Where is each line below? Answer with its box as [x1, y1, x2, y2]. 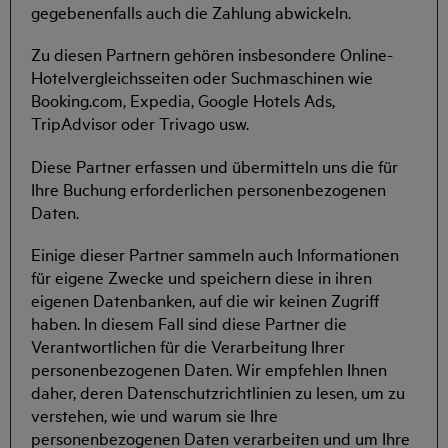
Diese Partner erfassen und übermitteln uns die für [31, 153, 398, 177]
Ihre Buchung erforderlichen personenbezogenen [31, 176, 386, 200]
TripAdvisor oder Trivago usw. [31, 111, 249, 135]
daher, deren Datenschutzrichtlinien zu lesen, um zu [31, 379, 405, 403]
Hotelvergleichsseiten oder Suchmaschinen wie [31, 65, 373, 89]
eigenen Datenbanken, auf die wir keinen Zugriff [31, 287, 379, 311]
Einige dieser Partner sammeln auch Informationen [31, 241, 399, 265]
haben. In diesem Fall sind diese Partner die [31, 310, 347, 334]
